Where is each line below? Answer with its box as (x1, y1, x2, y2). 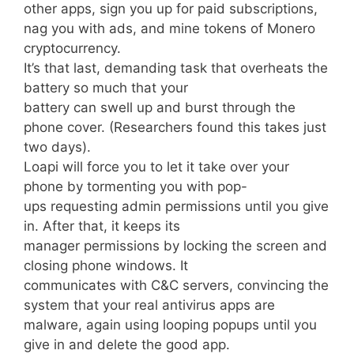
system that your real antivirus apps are (24, 297, 275, 314)
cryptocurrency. (24, 40, 121, 57)
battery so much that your (24, 80, 188, 96)
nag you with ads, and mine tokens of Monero (24, 21, 315, 37)
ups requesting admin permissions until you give (24, 198, 329, 215)
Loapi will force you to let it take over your (24, 159, 289, 175)
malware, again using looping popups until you (24, 317, 317, 333)
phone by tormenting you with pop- (24, 179, 247, 195)
